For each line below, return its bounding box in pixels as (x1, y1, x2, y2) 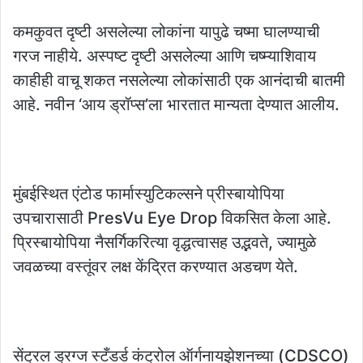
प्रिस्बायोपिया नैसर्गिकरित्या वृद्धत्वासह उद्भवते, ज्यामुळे (13, 233, 316, 253)
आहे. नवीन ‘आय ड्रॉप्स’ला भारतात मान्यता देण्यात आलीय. (13, 95, 340, 115)
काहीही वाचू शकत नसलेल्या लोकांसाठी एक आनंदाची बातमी (13, 70, 345, 91)
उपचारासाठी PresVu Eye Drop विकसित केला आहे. (13, 208, 331, 228)
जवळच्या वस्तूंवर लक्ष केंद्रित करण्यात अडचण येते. (13, 257, 298, 277)
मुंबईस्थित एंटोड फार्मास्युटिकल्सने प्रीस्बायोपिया (13, 184, 284, 204)
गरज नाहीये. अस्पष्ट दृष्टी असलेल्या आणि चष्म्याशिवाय (13, 46, 316, 66)
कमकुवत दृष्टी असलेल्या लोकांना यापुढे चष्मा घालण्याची (13, 22, 320, 42)
